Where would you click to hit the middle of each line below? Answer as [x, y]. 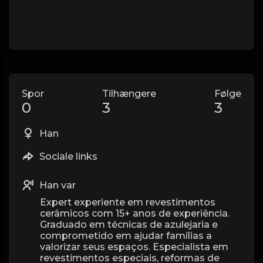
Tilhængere [129, 94]
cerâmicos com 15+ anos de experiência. [135, 213]
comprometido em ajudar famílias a [126, 236]
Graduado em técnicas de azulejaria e [129, 225]
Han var [56, 185]
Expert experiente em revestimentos [128, 202]
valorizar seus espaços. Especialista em [134, 247]
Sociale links [67, 156]
